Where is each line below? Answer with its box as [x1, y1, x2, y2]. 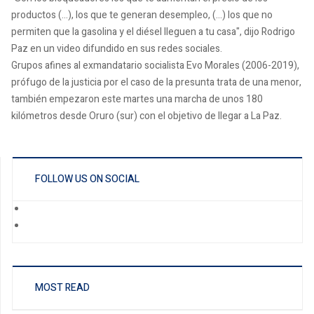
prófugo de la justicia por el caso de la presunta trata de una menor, [11, 74, 301, 90]
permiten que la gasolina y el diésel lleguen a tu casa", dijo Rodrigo [11, 24, 295, 39]
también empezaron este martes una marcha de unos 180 [11, 91, 263, 107]
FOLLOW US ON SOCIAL [35, 171, 139, 186]
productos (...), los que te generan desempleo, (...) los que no [11, 7, 273, 22]
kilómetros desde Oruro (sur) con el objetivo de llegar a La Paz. [11, 108, 282, 123]
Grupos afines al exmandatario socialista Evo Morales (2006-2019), [11, 57, 299, 73]
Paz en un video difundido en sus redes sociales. [11, 41, 222, 56]
